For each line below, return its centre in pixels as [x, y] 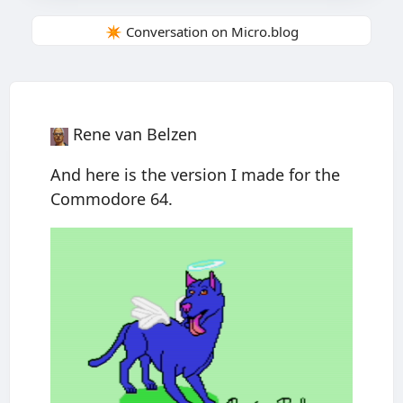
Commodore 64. [112, 199]
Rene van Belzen [135, 134]
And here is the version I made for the [195, 175]
